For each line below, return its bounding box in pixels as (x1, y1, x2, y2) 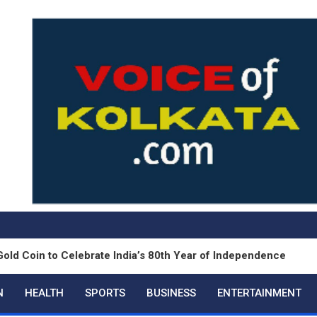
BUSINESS (146, 286, 196, 299)
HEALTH (25, 286, 64, 299)
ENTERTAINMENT (217, 286, 301, 299)
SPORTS (85, 286, 125, 299)
